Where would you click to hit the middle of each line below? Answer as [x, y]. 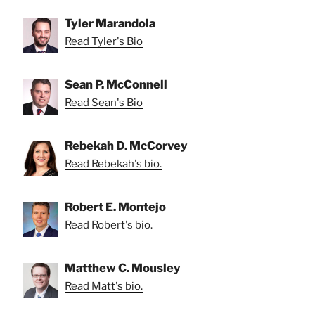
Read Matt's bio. [104, 286]
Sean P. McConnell [116, 84]
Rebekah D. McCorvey [126, 145]
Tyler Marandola [110, 23]
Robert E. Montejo [115, 206]
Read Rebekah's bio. [113, 163]
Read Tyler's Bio [104, 41]
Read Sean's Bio [104, 102]
